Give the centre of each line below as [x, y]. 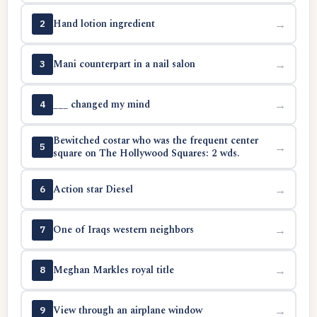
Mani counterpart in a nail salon [124, 64]
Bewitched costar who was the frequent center [155, 140]
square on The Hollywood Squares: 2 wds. [146, 153]
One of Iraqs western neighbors [123, 229]
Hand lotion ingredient [104, 23]
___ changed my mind [101, 104]
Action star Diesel [93, 189]
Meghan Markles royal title [113, 270]
